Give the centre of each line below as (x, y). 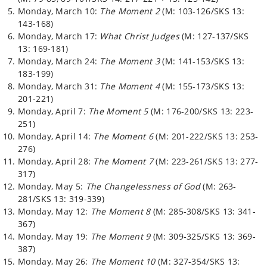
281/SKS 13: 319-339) (61, 199)
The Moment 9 (120, 236)
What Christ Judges (139, 36)
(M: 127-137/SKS (214, 36)
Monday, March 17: (59, 36)
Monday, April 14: (56, 136)
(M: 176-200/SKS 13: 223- (201, 111)
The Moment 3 (130, 61)
